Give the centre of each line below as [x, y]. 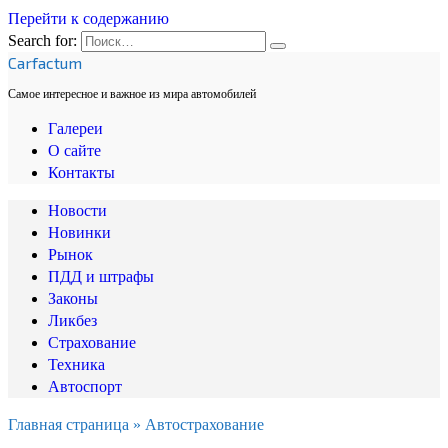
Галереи [75, 128]
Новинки [79, 232]
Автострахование [204, 424]
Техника [76, 364]
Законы [73, 298]
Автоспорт [85, 386]
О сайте [74, 150]
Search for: [42, 40]
